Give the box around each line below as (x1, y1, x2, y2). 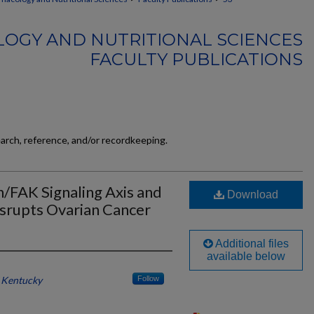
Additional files (213, 238, 289, 250)
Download (224, 189, 278, 200)
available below (207, 250, 285, 262)
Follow (137, 274, 159, 282)
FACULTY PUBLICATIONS (90, 49, 303, 69)
